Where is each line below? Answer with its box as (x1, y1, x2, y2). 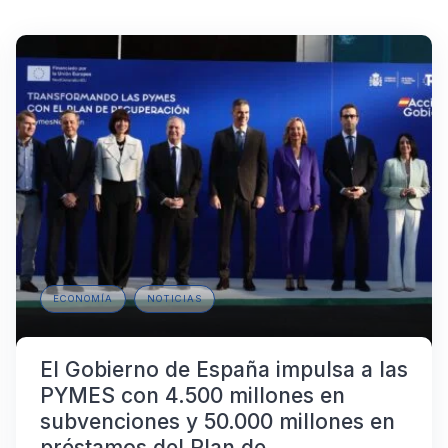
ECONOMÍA (53, 293, 113, 305)
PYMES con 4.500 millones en (40, 383, 345, 409)
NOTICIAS (147, 293, 202, 305)
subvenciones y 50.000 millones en (40, 409, 395, 435)
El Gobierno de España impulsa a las (40, 357, 408, 383)
